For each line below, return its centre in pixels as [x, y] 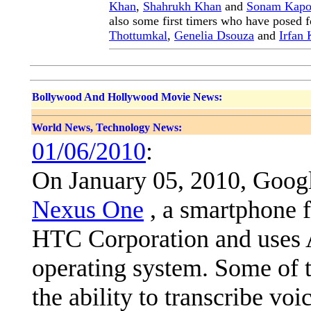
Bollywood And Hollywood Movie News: [127, 97]
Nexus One [88, 210]
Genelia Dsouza [214, 35]
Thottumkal [138, 35]
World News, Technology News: [107, 127]
